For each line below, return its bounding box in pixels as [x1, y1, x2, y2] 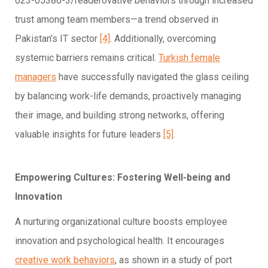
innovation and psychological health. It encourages [15, 234, 224, 246]
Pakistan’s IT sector [15, 32, 100, 44]
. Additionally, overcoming [110, 32, 216, 44]
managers [15, 71, 56, 83]
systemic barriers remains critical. [15, 51, 159, 63]
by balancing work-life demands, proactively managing [15, 90, 241, 102]
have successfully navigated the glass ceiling [56, 71, 249, 83]
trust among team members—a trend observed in [15, 13, 218, 25]
